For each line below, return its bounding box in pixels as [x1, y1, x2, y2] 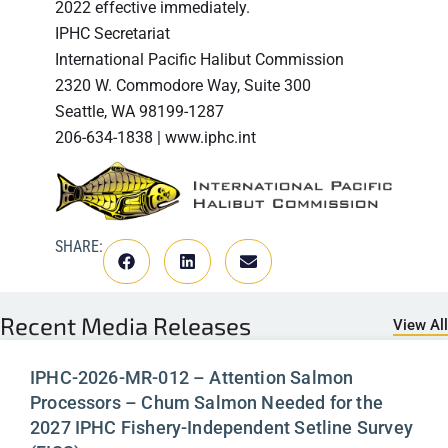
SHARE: [55, 236, 104, 256]
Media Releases [81, 310, 251, 340]
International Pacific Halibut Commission [55, 50, 344, 70]
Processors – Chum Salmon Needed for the [30, 391, 384, 413]
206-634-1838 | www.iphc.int [55, 128, 256, 148]
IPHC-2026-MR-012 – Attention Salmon [30, 366, 354, 388]
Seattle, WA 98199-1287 [55, 102, 224, 122]
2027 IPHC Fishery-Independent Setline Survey [30, 416, 413, 438]
